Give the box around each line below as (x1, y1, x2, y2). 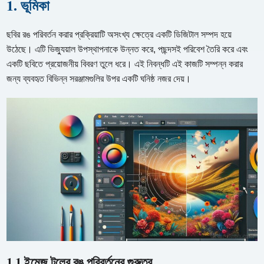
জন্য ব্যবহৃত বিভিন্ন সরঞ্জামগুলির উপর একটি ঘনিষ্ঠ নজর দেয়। (6, 73, 192, 84)
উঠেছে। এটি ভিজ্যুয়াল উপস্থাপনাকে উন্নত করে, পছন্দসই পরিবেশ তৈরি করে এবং (6, 44, 249, 54)
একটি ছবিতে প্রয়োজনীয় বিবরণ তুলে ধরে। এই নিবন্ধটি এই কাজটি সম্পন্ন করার (6, 58, 243, 69)
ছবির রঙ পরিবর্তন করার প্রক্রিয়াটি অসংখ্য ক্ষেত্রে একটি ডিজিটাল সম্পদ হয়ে (6, 29, 232, 39)
